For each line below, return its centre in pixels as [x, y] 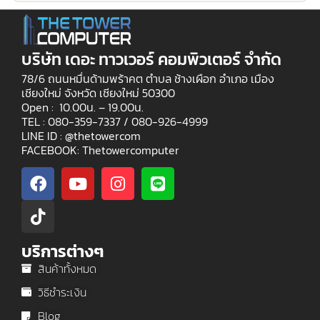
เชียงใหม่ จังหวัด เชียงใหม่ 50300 [98, 93]
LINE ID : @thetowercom [81, 136]
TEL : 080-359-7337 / [76, 122]
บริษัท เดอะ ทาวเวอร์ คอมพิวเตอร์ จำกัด [151, 60]
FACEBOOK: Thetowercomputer [102, 150]
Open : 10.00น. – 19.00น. [82, 107]
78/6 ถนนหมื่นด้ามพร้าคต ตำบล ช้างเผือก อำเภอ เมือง [148, 79]
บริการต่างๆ [63, 252]
